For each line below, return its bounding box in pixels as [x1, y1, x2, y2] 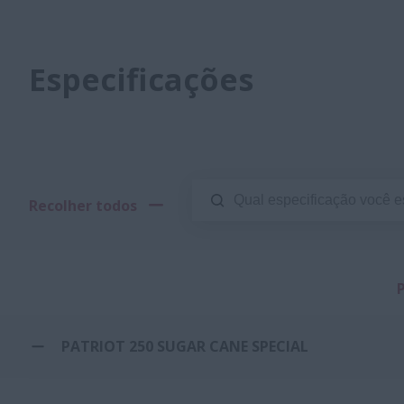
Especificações [29, 59, 253, 100]
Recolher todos [29, 195, 137, 216]
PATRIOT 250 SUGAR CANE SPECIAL [61, 335, 308, 356]
